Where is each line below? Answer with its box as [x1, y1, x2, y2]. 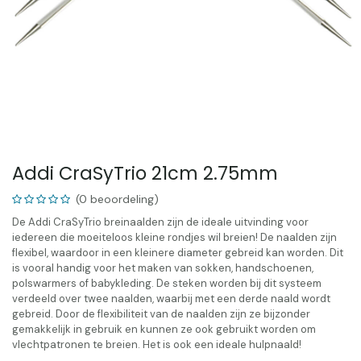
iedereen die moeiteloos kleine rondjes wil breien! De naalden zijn [12, 230, 337, 244]
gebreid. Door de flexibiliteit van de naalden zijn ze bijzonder [12, 307, 310, 321]
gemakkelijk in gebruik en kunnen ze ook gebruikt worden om [12, 322, 316, 336]
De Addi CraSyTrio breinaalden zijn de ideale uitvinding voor [12, 215, 309, 229]
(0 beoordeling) [76, 192, 159, 206]
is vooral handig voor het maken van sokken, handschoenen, [12, 261, 313, 275]
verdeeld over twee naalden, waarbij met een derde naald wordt [12, 292, 330, 305]
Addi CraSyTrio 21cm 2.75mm [12, 160, 278, 186]
